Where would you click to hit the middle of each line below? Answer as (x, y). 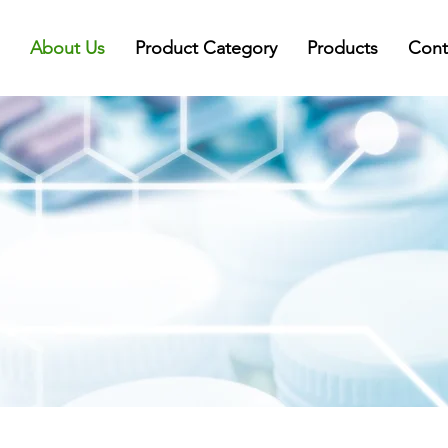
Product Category (206, 48)
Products (342, 48)
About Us (67, 48)
